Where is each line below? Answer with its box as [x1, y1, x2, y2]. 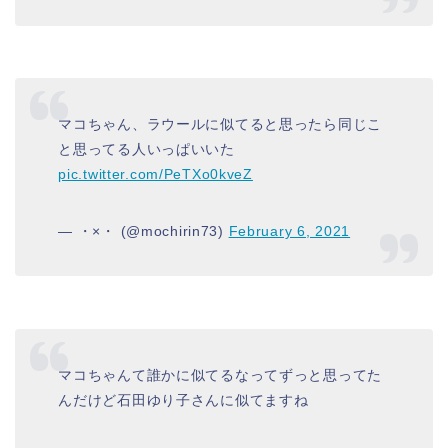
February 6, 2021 [228, 223, 351, 240]
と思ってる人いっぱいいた [58, 141, 235, 158]
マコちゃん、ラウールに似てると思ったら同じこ [58, 116, 383, 133]
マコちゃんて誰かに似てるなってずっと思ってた [58, 367, 383, 384]
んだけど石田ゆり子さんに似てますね [58, 392, 309, 409]
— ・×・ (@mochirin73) [58, 223, 229, 240]
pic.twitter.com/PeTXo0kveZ [58, 166, 253, 183]
